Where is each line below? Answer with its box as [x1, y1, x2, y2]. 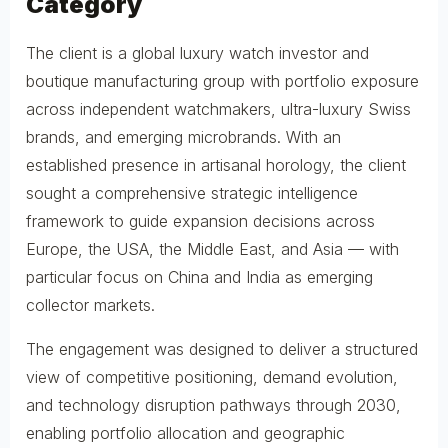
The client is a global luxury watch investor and [26, 42, 369, 63]
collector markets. [26, 294, 155, 315]
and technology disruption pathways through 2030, [26, 394, 401, 415]
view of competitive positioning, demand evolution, [26, 366, 398, 387]
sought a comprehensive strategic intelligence [26, 182, 358, 203]
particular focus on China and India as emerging [26, 266, 373, 287]
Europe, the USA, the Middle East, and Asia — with [26, 238, 399, 259]
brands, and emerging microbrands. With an [26, 126, 341, 147]
